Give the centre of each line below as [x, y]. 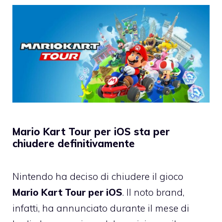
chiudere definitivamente [74, 143]
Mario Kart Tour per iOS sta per [91, 131]
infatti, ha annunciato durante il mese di [101, 208]
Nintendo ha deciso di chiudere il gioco [98, 176]
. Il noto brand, [153, 192]
